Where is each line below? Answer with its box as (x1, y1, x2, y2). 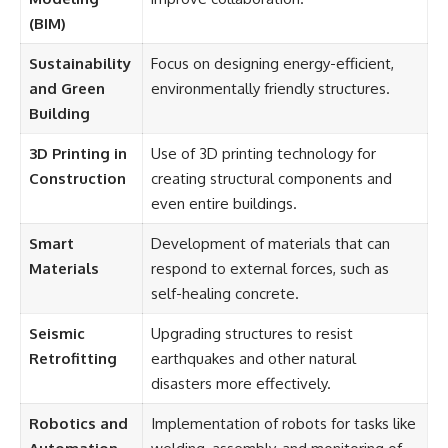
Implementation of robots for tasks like (150, 413, 416, 433)
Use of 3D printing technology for (150, 143, 376, 163)
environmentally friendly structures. (150, 78, 390, 98)
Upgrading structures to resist (150, 323, 353, 343)
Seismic (28, 323, 85, 343)
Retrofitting (28, 348, 117, 368)
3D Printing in (28, 143, 127, 163)
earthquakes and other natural (150, 348, 356, 368)
